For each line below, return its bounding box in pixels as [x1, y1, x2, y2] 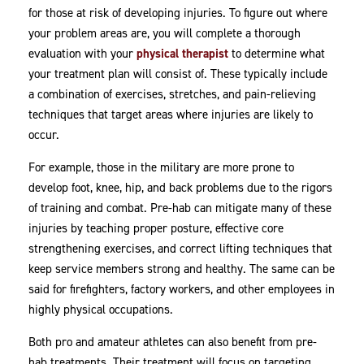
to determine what [228, 45, 326, 63]
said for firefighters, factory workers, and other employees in [28, 281, 336, 298]
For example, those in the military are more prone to [28, 159, 295, 176]
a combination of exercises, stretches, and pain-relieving [28, 86, 317, 103]
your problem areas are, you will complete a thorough [28, 25, 301, 42]
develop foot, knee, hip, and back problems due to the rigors [28, 180, 333, 197]
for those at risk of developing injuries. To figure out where [28, 5, 328, 22]
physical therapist [136, 45, 229, 63]
